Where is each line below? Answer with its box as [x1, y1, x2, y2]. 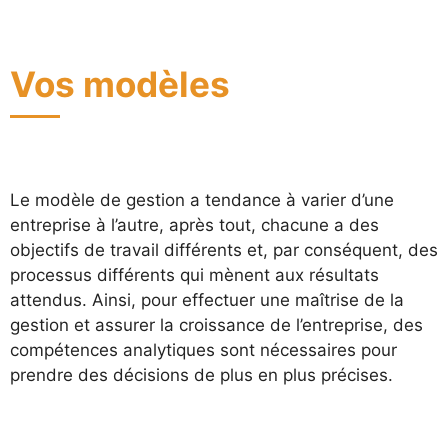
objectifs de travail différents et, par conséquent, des [10, 240, 438, 260]
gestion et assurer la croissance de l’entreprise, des [10, 315, 423, 335]
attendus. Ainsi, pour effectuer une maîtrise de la [10, 290, 404, 310]
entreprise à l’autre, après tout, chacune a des [10, 215, 379, 235]
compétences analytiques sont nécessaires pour [10, 340, 397, 360]
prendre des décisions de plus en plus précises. [10, 365, 393, 385]
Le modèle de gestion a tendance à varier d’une [10, 190, 394, 210]
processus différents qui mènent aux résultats [10, 265, 379, 285]
